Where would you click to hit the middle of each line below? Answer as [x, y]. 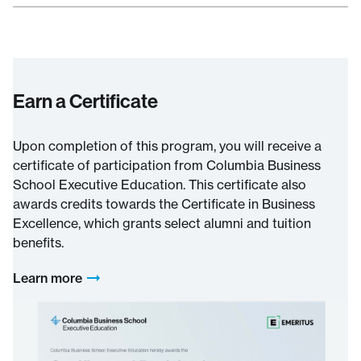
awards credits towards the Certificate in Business [164, 204]
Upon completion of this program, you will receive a [167, 146]
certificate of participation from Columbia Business [167, 166]
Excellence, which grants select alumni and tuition [162, 224]
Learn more [48, 278]
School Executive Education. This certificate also [160, 185]
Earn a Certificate [85, 101]
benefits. [38, 243]
